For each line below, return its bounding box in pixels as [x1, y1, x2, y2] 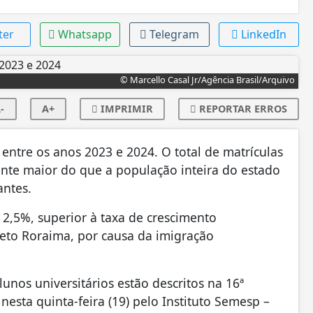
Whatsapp [57, 26, 112, 42]
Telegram [149, 26, 199, 42]
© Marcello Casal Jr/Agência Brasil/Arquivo [119, 73, 295, 87]
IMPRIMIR [97, 102, 153, 116]
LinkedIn [240, 26, 286, 42]
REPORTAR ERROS [196, 102, 287, 116]
